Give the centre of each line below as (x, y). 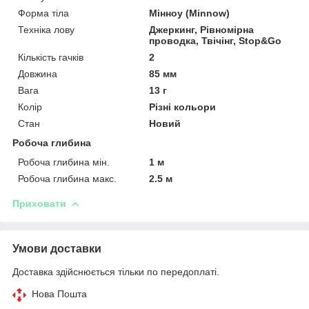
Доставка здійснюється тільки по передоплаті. (116, 271)
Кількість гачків (51, 57)
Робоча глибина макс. (67, 178)
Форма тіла (43, 13)
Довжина (38, 73)
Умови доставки (57, 248)
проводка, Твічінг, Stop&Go (216, 40)
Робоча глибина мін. (64, 162)
